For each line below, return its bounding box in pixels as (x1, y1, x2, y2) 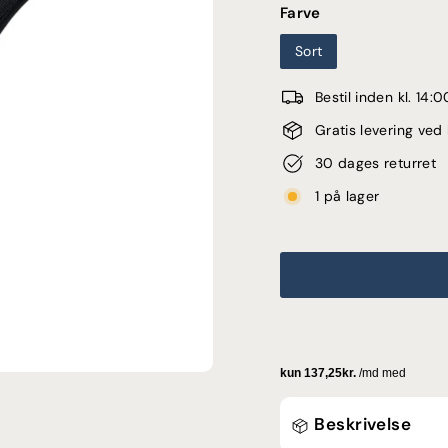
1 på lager (315, 187, 380, 205)
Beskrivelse (310, 412, 412, 435)
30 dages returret (315, 154, 436, 172)
